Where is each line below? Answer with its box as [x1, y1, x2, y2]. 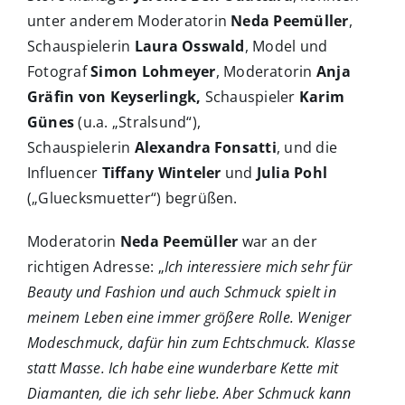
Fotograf [27, 61, 91, 82]
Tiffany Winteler [101, 163, 221, 184]
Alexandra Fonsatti [134, 137, 277, 158]
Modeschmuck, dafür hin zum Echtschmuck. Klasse [27, 333, 356, 353]
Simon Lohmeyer [90, 61, 216, 82]
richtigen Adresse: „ [27, 257, 165, 278]
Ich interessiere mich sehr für [164, 257, 353, 278]
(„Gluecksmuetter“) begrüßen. [27, 188, 238, 209]
